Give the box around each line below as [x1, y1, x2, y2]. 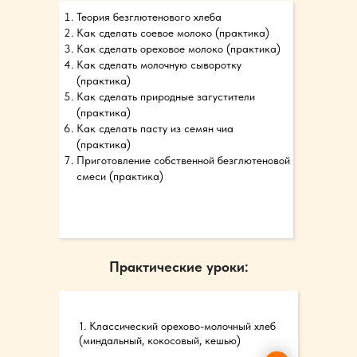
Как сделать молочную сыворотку [76, 58, 241, 71]
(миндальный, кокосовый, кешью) [79, 334, 241, 347]
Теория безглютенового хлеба [76, 10, 222, 23]
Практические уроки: [108, 258, 249, 275]
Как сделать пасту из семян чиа [76, 122, 233, 135]
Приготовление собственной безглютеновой [76, 154, 290, 167]
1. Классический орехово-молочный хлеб [79, 320, 276, 332]
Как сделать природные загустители [76, 90, 255, 103]
